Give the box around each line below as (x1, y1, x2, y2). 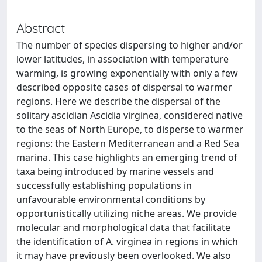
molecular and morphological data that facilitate (16, 220, 230, 234)
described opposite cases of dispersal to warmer (16, 80, 232, 94)
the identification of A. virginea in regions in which (16, 235, 238, 248)
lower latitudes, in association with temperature (16, 52, 229, 65)
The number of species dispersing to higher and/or (16, 38, 243, 51)
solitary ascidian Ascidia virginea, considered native (16, 108, 243, 122)
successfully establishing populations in (16, 178, 192, 192)
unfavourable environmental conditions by (16, 192, 205, 206)
